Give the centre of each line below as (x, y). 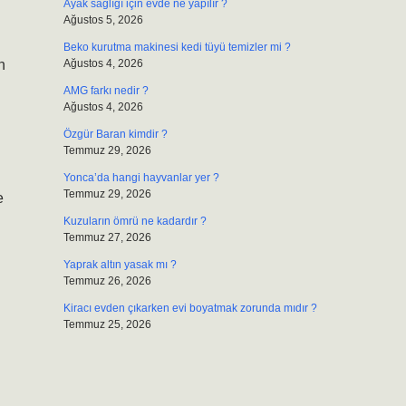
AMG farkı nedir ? (106, 91)
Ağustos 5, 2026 (103, 20)
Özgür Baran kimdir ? (115, 134)
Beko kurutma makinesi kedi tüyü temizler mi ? (177, 47)
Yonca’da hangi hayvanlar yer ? (141, 178)
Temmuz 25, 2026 (107, 324)
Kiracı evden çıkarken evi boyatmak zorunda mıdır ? (190, 308)
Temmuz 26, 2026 (107, 281)
